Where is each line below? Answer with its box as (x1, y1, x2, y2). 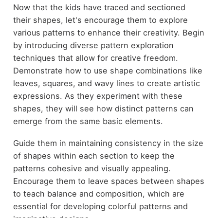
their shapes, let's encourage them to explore (13, 15, 188, 25)
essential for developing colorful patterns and (13, 201, 188, 211)
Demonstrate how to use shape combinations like (13, 66, 202, 76)
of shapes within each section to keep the (13, 150, 175, 161)
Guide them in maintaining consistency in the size (13, 138, 203, 148)
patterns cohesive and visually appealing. (13, 163, 171, 173)
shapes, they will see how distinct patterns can (13, 104, 194, 114)
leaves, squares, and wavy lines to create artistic (13, 78, 200, 89)
